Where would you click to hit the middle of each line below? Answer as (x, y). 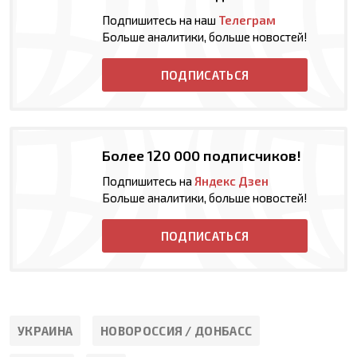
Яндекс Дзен (231, 181)
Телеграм (247, 20)
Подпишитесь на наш (160, 20)
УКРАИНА (45, 331)
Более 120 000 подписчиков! (202, 156)
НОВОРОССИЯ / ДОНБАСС (177, 331)
